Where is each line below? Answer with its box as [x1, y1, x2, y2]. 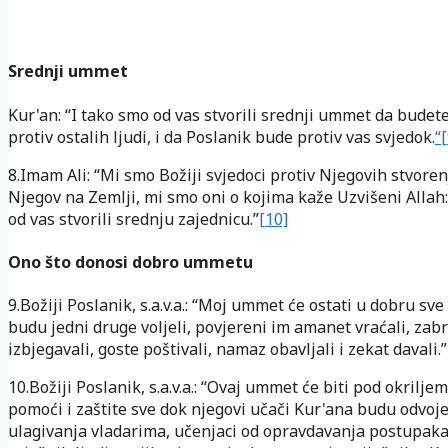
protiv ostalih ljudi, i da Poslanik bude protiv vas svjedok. [8, 125, 435, 148]
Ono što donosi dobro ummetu [8, 250, 253, 273]
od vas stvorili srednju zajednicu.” [8, 207, 259, 230]
